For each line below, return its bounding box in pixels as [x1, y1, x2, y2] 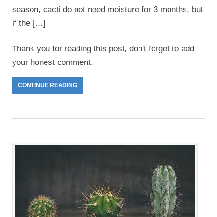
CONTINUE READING [18, 82, 77, 89]
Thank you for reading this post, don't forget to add [12, 44, 194, 54]
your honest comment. [12, 58, 95, 67]
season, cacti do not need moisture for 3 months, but [12, 5, 203, 15]
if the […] [12, 18, 46, 28]
